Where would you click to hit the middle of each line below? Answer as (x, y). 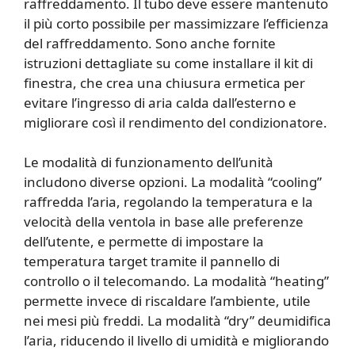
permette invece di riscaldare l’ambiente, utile (167, 301)
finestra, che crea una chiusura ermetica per (164, 82)
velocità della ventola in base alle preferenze (164, 222)
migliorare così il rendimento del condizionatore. (176, 122)
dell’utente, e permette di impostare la (144, 242)
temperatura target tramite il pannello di (152, 261)
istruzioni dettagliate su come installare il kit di (168, 63)
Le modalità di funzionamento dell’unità (149, 162)
